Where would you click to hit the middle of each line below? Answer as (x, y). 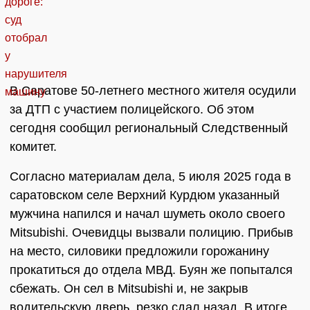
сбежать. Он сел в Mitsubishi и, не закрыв (129, 289)
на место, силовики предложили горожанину (139, 252)
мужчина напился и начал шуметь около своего (147, 214)
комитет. (33, 147)
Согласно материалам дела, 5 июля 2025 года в (151, 177)
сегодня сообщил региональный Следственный (149, 128)
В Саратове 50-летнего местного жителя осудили (153, 91)
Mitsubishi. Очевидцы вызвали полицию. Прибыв (152, 233)
